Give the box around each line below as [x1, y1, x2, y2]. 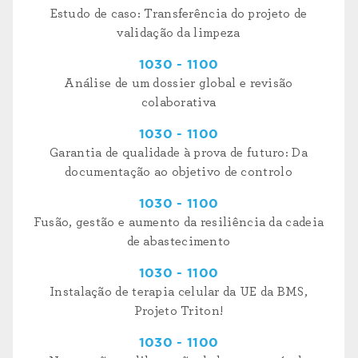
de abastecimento [126, 235, 231, 249]
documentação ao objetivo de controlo [65, 165, 292, 179]
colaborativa [141, 96, 217, 109]
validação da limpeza [117, 26, 241, 40]
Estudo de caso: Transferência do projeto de [50, 7, 308, 21]
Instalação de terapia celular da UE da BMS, [50, 285, 308, 299]
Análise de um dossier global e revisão [64, 77, 293, 90]
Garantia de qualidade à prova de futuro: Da [50, 146, 308, 160]
